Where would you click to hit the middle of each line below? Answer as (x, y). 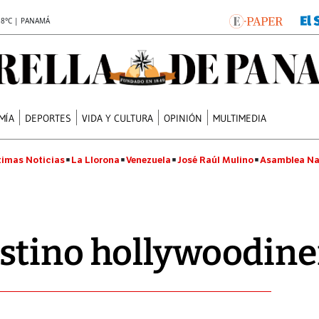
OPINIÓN (183, 118)
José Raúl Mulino (215, 160)
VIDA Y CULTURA (118, 118)
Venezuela (148, 160)
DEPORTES (48, 118)
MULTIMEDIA (240, 118)
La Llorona (95, 160)
